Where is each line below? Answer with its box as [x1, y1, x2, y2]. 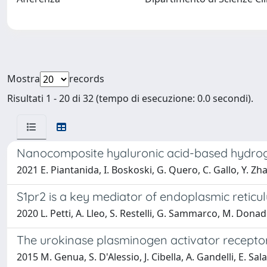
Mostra [7, 72, 40, 85]
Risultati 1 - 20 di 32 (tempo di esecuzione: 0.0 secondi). [7, 92, 253, 105]
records [69, 72, 104, 85]
